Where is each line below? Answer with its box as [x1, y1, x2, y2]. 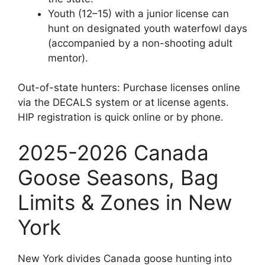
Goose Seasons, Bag [18, 164, 218, 190]
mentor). [48, 51, 88, 64]
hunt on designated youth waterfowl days [48, 22, 247, 34]
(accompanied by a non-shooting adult [48, 37, 232, 49]
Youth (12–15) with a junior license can [48, 7, 229, 20]
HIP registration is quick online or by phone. [18, 111, 224, 123]
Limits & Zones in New [18, 189, 232, 215]
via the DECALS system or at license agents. [18, 96, 229, 108]
